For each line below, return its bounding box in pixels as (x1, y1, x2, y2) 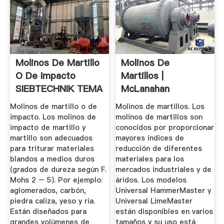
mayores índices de (115, 133, 184, 143)
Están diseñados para (9, 206, 86, 216)
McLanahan (121, 82, 170, 95)
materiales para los (115, 154, 184, 164)
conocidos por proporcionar (115, 122, 214, 132)
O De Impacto (15, 69, 75, 82)
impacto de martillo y (9, 122, 85, 132)
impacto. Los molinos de (9, 112, 96, 122)
